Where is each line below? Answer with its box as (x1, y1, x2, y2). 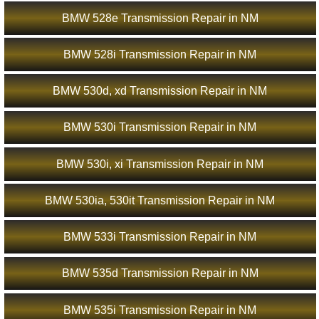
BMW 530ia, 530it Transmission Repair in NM (45, 194, 276, 206)
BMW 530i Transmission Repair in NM (63, 121, 257, 134)
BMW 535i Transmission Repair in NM (63, 303, 257, 316)
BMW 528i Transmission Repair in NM (63, 48, 257, 61)
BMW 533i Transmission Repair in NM (63, 231, 257, 244)
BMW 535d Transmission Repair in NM (61, 267, 258, 280)
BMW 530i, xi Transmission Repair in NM (56, 157, 264, 170)
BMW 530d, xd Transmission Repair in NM (53, 85, 268, 98)
